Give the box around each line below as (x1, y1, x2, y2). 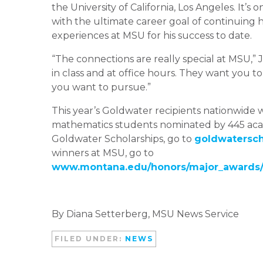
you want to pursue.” (52, 81, 151, 93)
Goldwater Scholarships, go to (52, 133, 194, 144)
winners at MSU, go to (52, 147, 154, 159)
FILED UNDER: (55, 234, 125, 243)
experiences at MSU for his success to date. (52, 29, 252, 41)
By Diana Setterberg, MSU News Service (52, 208, 239, 220)
